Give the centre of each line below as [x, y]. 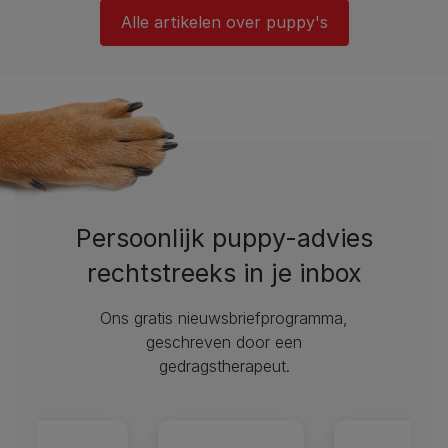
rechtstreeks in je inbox [224, 272]
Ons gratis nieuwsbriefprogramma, [224, 317]
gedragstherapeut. [224, 365]
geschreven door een [224, 341]
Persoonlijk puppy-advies [224, 237]
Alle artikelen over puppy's [224, 21]
